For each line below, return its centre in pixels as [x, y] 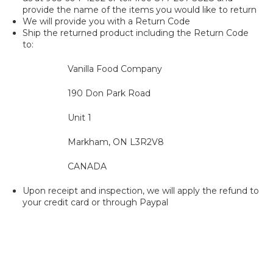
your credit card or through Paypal [96, 202]
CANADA [87, 166]
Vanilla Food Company [115, 69]
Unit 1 [80, 118]
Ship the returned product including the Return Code [136, 33]
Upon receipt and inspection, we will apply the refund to [141, 191]
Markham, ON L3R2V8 [116, 142]
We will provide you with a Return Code [107, 21]
